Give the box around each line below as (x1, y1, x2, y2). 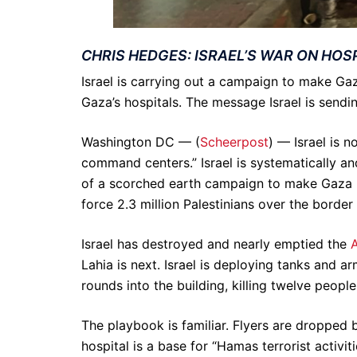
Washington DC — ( (81, 133, 200, 150)
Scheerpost (200, 133, 269, 150)
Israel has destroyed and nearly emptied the (81, 235, 351, 252)
